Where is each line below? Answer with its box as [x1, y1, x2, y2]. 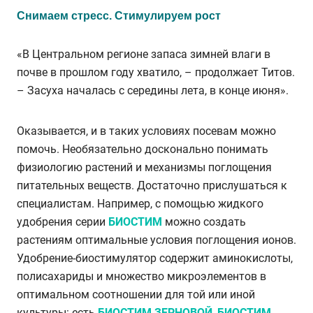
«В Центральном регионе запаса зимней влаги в [17, 47, 270, 61]
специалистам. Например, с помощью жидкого [17, 196, 263, 210]
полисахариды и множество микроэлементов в [17, 269, 266, 283]
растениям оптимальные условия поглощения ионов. [17, 233, 296, 247]
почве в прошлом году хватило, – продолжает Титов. [17, 65, 295, 79]
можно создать [162, 214, 246, 228]
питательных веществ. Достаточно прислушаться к [17, 178, 287, 192]
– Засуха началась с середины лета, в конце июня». [17, 83, 289, 97]
